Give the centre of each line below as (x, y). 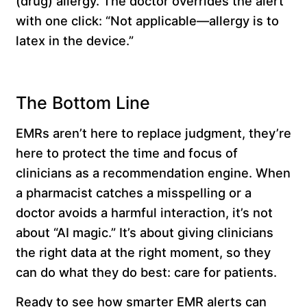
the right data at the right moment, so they (143, 252)
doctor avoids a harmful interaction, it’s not (144, 212)
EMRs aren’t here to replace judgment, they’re (153, 133)
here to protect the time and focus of (126, 152)
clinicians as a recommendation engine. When (153, 172)
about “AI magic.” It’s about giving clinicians (144, 232)
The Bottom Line (87, 103)
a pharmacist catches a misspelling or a (133, 192)
